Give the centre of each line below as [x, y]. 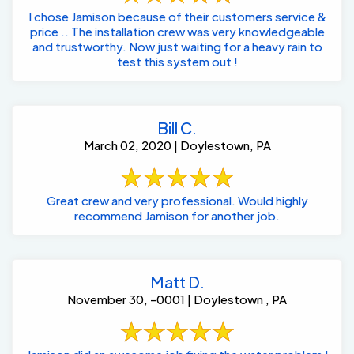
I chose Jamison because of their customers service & [177, 17]
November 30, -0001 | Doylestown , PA [177, 299]
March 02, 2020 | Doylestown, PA [177, 145]
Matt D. [177, 282]
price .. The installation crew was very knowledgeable [177, 32]
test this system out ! [177, 62]
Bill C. [177, 128]
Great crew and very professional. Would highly [142, 201]
